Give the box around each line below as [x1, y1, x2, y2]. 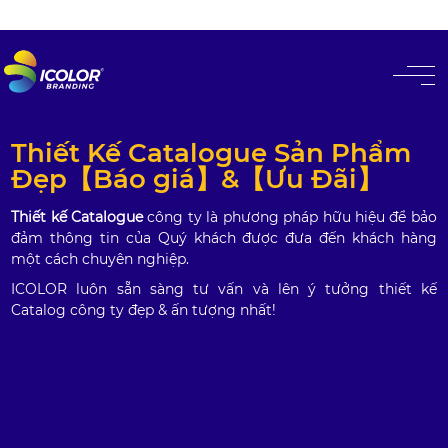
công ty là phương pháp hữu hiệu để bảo [143, 208, 437, 226]
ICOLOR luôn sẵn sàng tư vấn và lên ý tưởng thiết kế [11, 280, 437, 298]
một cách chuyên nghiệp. [11, 250, 190, 268]
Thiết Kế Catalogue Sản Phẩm [11, 137, 412, 169]
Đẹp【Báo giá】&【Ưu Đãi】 [11, 163, 384, 195]
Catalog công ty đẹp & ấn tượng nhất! [11, 301, 277, 319]
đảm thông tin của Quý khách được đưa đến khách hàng [11, 229, 437, 247]
